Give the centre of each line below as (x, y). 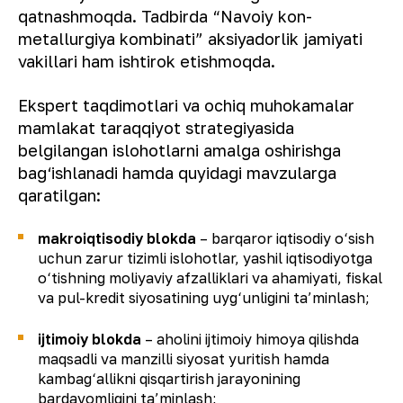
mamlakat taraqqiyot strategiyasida (156, 127)
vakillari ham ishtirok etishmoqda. (147, 61)
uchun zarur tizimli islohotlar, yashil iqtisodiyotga (205, 258)
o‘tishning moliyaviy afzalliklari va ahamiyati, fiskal (210, 278)
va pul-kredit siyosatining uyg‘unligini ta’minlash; (204, 297)
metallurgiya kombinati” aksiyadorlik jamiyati (190, 38)
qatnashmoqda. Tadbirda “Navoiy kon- (165, 16)
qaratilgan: (59, 195)
